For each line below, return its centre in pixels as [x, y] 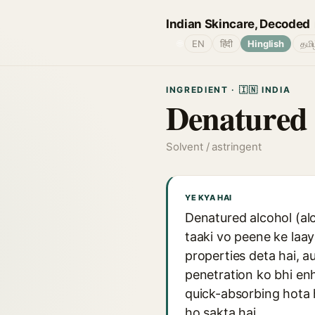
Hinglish [266, 44]
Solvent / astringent [214, 147]
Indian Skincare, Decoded [238, 24]
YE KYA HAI [208, 198]
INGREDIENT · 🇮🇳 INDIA [229, 90]
